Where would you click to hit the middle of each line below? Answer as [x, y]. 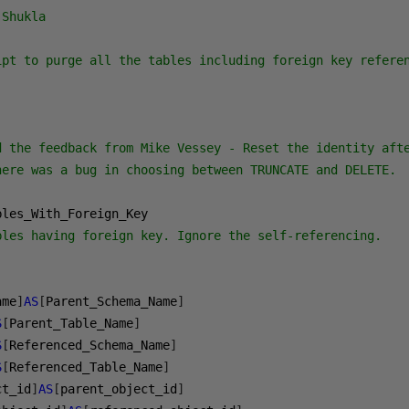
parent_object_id [119, 389]
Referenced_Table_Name [86, 367]
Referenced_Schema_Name [90, 345]
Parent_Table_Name [72, 323]
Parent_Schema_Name [112, 301]
